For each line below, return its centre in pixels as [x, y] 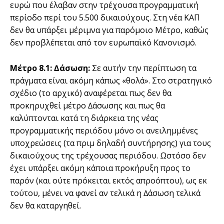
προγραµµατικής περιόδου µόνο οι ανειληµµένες [104, 130]
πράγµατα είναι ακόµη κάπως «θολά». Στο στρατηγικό [111, 80]
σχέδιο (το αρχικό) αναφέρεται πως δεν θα [91, 93]
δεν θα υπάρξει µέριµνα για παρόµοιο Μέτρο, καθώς [109, 30]
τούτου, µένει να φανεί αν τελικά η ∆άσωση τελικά [105, 193]
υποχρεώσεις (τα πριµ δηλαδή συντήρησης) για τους [110, 143]
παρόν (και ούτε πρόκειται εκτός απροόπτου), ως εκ [108, 180]
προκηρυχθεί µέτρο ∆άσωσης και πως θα [87, 105]
